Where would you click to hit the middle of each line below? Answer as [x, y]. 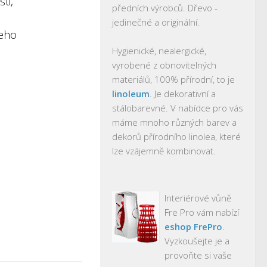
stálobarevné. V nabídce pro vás [178, 108]
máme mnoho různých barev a [174, 122]
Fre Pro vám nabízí [202, 212]
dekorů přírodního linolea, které [176, 136]
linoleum [131, 94]
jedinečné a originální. [156, 22]
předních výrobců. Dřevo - [165, 8]
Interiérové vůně [198, 198]
